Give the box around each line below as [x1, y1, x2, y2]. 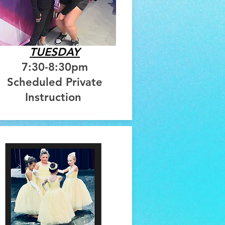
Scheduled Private [7, 75, 102, 89]
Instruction [25, 90, 85, 104]
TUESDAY [30, 45, 80, 59]
